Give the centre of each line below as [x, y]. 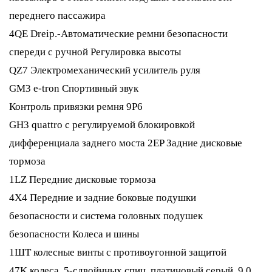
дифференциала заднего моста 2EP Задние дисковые [126, 143]
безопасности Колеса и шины [74, 234]
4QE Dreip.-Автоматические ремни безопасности [118, 34]
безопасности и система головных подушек [106, 216]
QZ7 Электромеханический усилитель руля [105, 70]
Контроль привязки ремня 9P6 [76, 107]
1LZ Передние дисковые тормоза [83, 179]
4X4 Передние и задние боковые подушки [103, 198]
